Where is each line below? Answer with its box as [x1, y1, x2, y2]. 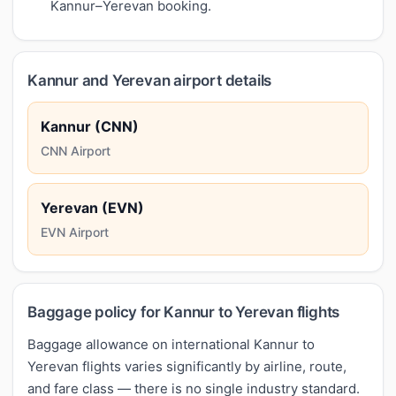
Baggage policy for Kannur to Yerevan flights [27, 302, 340, 321]
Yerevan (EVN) [41, 198, 144, 217]
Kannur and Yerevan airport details [27, 71, 272, 89]
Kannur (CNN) [41, 117, 139, 135]
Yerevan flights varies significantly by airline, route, [27, 357, 346, 375]
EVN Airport [41, 224, 109, 240]
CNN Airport [41, 142, 110, 158]
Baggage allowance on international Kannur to [27, 335, 315, 353]
